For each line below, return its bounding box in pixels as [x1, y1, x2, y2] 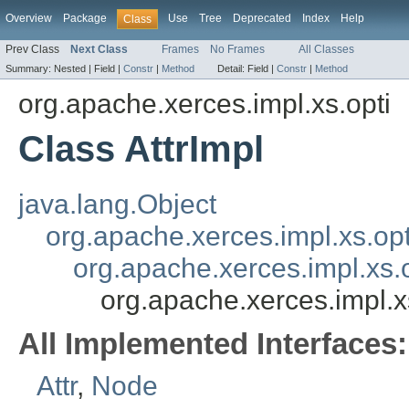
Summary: [5, 63, 54, 75]
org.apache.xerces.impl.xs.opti [18, 89, 391, 120]
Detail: [217, 63, 247, 75]
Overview [5, 12, 52, 25]
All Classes [299, 43, 354, 57]
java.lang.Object [18, 189, 216, 220]
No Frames [210, 43, 265, 57]
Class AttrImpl [18, 129, 264, 171]
